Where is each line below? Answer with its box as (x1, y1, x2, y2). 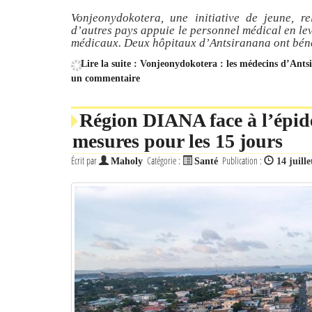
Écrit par (71, 154, 99, 167)
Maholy (111, 156, 143, 166)
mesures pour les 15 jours (72, 130, 283, 152)
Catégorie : (147, 154, 182, 167)
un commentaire (71, 73, 140, 84)
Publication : (222, 154, 264, 167)
